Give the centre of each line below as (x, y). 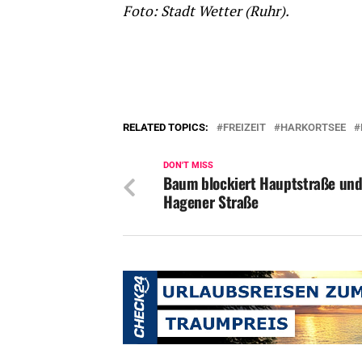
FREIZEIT (244, 127)
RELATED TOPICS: (166, 127)
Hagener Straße (211, 201)
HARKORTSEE (313, 127)
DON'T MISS (188, 165)
